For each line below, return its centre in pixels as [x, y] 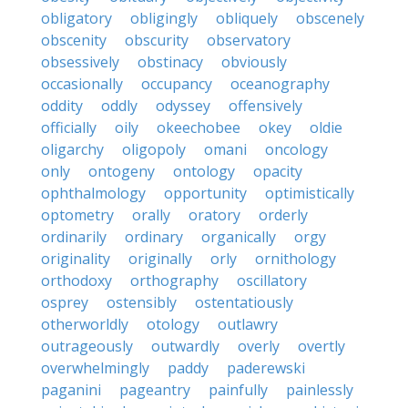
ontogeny [122, 171]
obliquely [247, 18]
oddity [62, 106]
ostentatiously [244, 302]
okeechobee [199, 127]
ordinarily [74, 237]
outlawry [248, 324]
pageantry [155, 390]
